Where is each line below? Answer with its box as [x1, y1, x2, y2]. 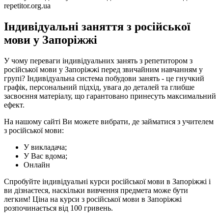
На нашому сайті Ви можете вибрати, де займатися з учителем [4, 117, 214, 126]
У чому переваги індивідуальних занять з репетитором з [4, 56, 192, 65]
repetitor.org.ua [4, 1, 51, 10]
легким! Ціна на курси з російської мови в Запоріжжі [4, 195, 182, 204]
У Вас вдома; [24, 152, 67, 161]
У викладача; [24, 143, 67, 152]
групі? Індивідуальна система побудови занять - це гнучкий [4, 74, 204, 83]
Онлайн [24, 161, 50, 169]
